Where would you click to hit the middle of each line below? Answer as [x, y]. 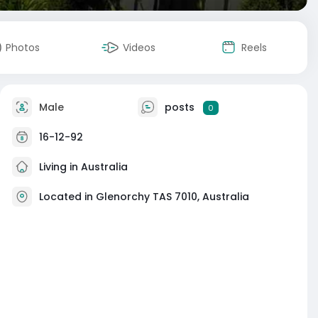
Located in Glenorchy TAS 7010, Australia [144, 196]
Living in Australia [82, 166]
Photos [23, 48]
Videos [139, 48]
